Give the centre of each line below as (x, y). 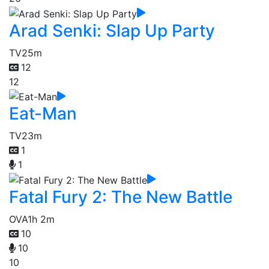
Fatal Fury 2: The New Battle (121, 197)
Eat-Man (43, 114)
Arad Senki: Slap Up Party (112, 30)
